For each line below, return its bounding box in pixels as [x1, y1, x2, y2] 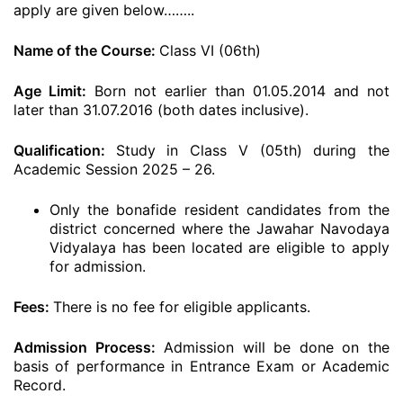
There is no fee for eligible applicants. [53, 298, 310, 316]
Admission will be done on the [155, 338, 390, 356]
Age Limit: [13, 82, 86, 100]
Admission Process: [13, 338, 156, 356]
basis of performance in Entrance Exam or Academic [13, 357, 390, 375]
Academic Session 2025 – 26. [13, 160, 215, 178]
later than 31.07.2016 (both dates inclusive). [13, 101, 309, 119]
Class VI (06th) [159, 41, 261, 59]
